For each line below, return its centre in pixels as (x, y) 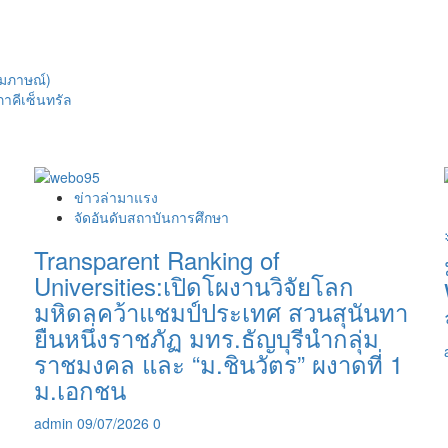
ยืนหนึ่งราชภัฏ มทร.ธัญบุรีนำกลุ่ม (206, 338)
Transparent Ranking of (157, 260)
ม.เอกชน (80, 390)
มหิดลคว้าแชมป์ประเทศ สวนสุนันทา (221, 312)
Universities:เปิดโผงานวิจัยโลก (194, 286)
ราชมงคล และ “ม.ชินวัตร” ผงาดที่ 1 (218, 364)
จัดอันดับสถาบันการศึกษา (151, 217)
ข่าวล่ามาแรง (116, 197)
